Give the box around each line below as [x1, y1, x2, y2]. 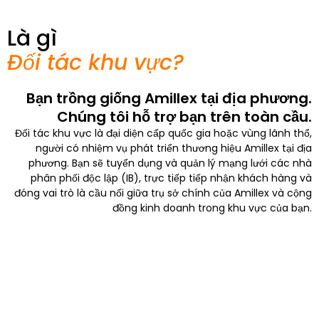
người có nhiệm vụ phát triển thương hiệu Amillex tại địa [36, 141, 312, 155]
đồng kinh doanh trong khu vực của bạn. [113, 201, 312, 215]
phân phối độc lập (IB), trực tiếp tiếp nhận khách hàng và [31, 171, 312, 185]
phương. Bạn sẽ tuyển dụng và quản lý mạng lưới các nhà [28, 156, 312, 170]
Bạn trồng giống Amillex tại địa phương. [26, 88, 312, 108]
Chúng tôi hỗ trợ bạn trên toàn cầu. [57, 107, 312, 127]
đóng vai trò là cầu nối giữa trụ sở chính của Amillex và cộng [14, 186, 312, 200]
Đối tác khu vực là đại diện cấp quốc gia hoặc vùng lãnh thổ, [15, 126, 312, 140]
